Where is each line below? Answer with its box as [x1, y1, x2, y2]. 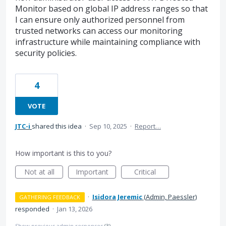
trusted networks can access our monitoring [15, 25, 183, 37]
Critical [134, 167, 156, 177]
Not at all [24, 167, 54, 177]
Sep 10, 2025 [89, 122, 127, 131]
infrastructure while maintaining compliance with [15, 36, 200, 48]
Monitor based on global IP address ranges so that [15, 3, 208, 15]
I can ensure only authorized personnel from [15, 14, 185, 26]
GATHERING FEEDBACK [19, 193, 81, 201]
